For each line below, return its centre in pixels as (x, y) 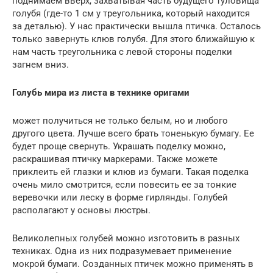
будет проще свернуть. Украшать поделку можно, (119, 146)
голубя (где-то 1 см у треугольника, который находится (131, 13)
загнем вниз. (41, 64)
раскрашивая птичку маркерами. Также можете (115, 159)
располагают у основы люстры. (81, 210)
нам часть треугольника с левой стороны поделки (122, 51)
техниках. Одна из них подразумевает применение (122, 251)
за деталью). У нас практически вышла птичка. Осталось (136, 26)
